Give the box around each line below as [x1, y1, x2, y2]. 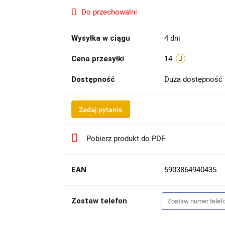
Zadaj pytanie [78, 105, 123, 114]
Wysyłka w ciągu [71, 33, 130, 43]
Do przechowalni [81, 7, 137, 17]
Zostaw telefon [71, 196, 127, 205]
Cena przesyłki [71, 54, 124, 63]
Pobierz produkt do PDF [86, 134, 165, 143]
